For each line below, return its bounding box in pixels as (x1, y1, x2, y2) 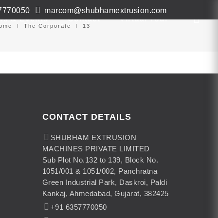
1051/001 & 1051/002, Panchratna (42, 167, 158, 175)
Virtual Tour (120, 15, 168, 23)
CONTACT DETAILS (42, 112, 131, 122)
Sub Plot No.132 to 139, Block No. (42, 156, 159, 164)
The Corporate (24, 23, 72, 29)
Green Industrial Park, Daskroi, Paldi (42, 178, 167, 186)
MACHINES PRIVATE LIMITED (42, 145, 150, 153)
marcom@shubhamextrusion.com (42, 6, 167, 15)
